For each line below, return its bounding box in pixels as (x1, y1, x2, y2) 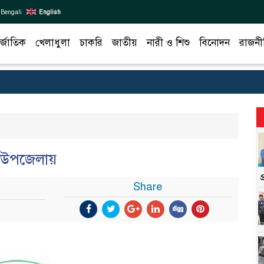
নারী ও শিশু (147, 36, 190, 49)
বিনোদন (199, 36, 230, 49)
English (39, 8, 61, 16)
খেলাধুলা (35, 36, 70, 49)
